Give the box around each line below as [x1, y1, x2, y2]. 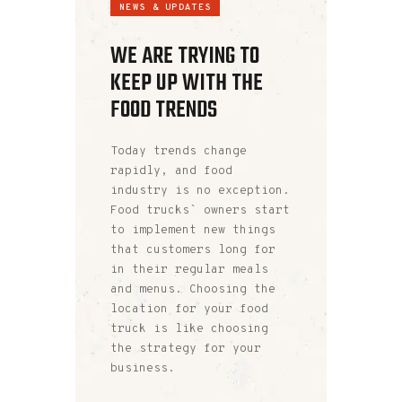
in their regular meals [110, 262, 268, 277]
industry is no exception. [110, 183, 290, 198]
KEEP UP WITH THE [110, 66, 263, 102]
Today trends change [110, 144, 247, 159]
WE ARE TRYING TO [110, 39, 259, 75]
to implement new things [110, 223, 275, 238]
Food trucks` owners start [110, 203, 290, 218]
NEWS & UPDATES [119, 2, 212, 14]
